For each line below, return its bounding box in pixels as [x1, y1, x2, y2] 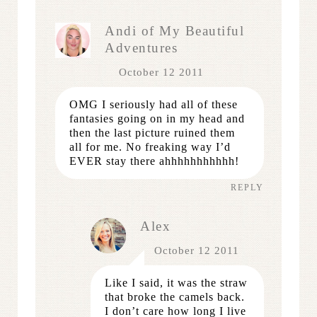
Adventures [105, 40, 178, 55]
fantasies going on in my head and [69, 112, 245, 125]
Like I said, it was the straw [105, 276, 248, 289]
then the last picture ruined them [69, 126, 235, 139]
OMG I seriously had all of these [69, 98, 238, 110]
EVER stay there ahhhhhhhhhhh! [69, 154, 239, 167]
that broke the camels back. [105, 290, 245, 303]
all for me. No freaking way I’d [69, 140, 231, 153]
